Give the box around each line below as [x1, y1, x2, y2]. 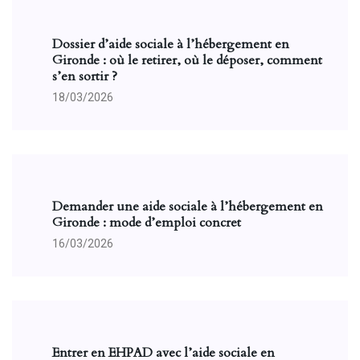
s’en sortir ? [52, 67, 117, 85]
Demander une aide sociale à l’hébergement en [52, 198, 323, 215]
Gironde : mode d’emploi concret [52, 214, 241, 231]
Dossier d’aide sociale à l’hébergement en [52, 35, 289, 53]
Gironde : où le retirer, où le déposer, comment [52, 51, 322, 69]
